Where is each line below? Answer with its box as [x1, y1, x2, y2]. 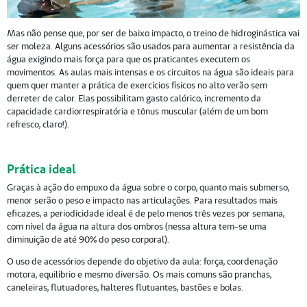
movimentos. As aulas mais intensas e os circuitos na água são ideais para [6, 66, 294, 79]
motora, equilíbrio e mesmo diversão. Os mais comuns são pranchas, [6, 268, 271, 280]
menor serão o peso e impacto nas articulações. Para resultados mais [6, 194, 278, 206]
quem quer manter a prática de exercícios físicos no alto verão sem [6, 79, 267, 92]
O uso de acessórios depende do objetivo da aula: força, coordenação [6, 255, 278, 267]
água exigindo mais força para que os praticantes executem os [6, 53, 250, 66]
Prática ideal [6, 161, 76, 177]
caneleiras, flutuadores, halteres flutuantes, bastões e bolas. [6, 281, 243, 293]
